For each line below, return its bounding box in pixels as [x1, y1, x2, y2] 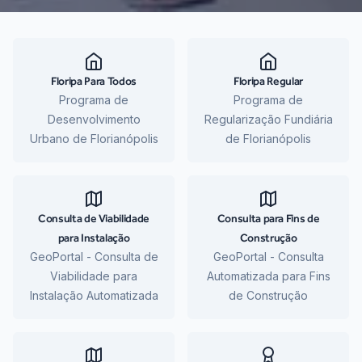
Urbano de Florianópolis [29, 132, 158, 146]
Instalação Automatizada [29, 288, 158, 303]
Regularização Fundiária [204, 112, 333, 127]
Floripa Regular [234, 74, 303, 88]
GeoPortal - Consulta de [29, 250, 158, 264]
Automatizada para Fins [206, 269, 330, 284]
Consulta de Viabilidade [38, 212, 149, 225]
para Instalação [57, 231, 130, 245]
